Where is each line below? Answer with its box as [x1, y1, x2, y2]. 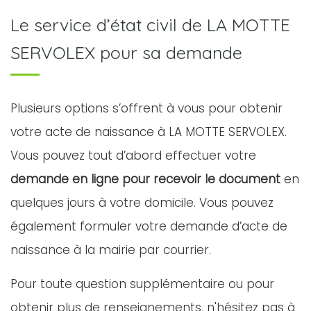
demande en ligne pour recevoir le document [10, 171, 280, 187]
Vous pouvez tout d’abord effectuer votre [10, 147, 256, 164]
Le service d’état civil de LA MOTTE [10, 14, 290, 35]
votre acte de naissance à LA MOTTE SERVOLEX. [10, 124, 287, 140]
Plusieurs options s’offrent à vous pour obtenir [10, 100, 283, 117]
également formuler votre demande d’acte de [10, 218, 287, 235]
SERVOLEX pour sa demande [10, 42, 242, 63]
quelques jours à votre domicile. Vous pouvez [10, 194, 274, 211]
